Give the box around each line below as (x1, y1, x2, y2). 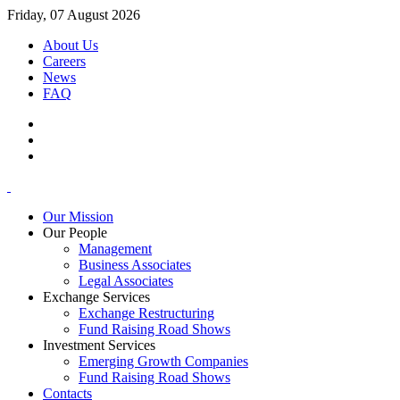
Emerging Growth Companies (79, 354, 248, 369)
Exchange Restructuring (79, 305, 214, 321)
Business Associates (79, 257, 191, 272)
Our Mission (43, 209, 113, 224)
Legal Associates (79, 273, 173, 288)
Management (79, 241, 152, 256)
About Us (43, 37, 98, 53)
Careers (43, 54, 86, 69)
